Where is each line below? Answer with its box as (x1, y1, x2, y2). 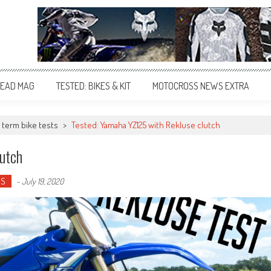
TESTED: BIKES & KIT (56, 80, 131, 92)
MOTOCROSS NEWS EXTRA (152, 80, 249, 92)
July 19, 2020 (22, 176, 64, 186)
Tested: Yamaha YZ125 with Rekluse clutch (71, 119, 220, 131)
